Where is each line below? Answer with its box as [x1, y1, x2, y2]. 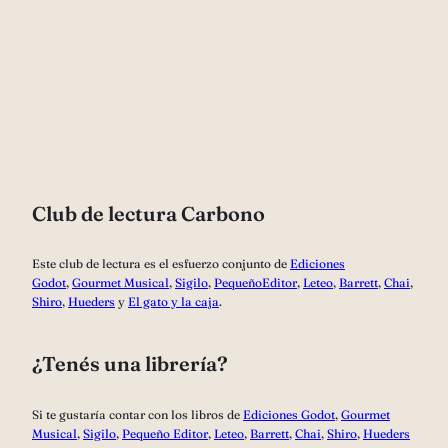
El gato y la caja [128, 294, 219, 310]
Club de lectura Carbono [32, 200, 265, 226]
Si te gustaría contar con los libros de [32, 406, 243, 422]
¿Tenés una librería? [32, 351, 228, 377]
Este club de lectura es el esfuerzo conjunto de [32, 256, 290, 272]
